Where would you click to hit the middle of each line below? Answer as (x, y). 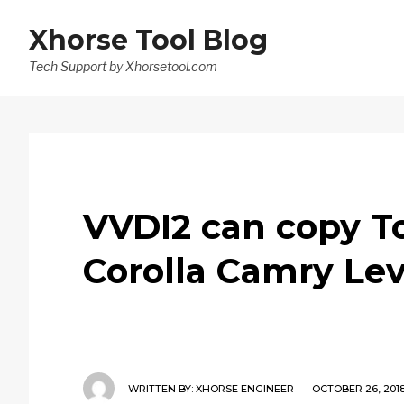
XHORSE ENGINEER (245, 389)
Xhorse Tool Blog (148, 40)
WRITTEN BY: (162, 389)
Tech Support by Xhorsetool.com (123, 66)
